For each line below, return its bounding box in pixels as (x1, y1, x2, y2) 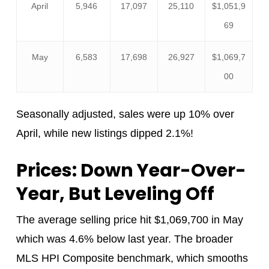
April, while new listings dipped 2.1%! (16, 127, 193, 140)
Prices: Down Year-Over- (16, 158, 246, 184)
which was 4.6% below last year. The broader (16, 233, 233, 246)
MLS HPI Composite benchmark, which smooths (16, 252, 248, 265)
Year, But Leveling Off (16, 181, 214, 207)
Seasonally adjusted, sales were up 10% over (16, 108, 234, 121)
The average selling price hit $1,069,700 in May (16, 214, 243, 226)
